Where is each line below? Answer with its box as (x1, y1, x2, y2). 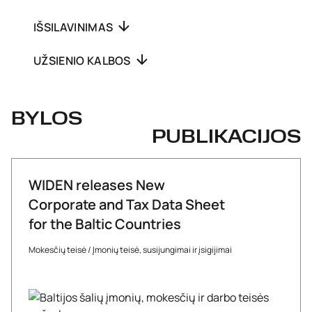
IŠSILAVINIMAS (33, 19, 116, 35)
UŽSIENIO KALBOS (33, 53, 134, 68)
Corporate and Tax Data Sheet (29, 195, 225, 214)
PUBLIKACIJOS (152, 129, 301, 147)
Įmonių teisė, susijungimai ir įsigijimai (93, 244, 232, 256)
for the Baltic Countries (29, 214, 181, 233)
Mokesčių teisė (29, 244, 86, 256)
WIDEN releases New (29, 175, 165, 194)
